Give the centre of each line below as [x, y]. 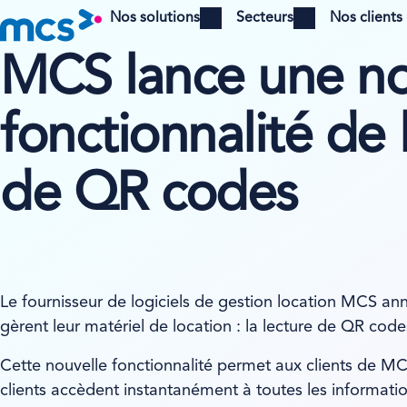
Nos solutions [155, 18]
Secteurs [265, 18]
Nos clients [366, 18]
